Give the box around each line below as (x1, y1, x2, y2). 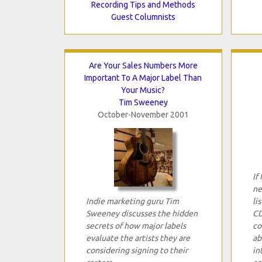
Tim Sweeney (118, 97, 168, 107)
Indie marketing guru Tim (85, 196, 179, 206)
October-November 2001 (97, 109, 189, 119)
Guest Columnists (111, 12, 175, 22)
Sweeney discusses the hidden (85, 208, 198, 218)
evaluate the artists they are (85, 233, 190, 243)
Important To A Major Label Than (84, 73, 202, 82)
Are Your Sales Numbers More (88, 60, 198, 70)
